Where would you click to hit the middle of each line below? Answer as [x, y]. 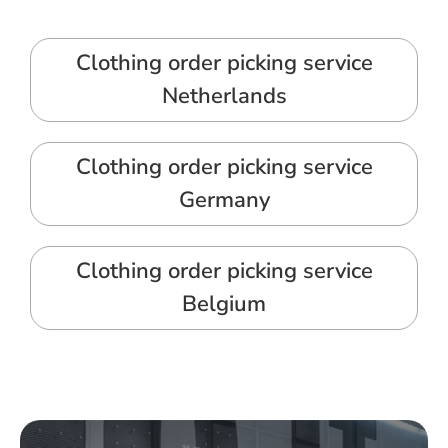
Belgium [224, 304]
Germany [224, 200]
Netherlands [224, 96]
